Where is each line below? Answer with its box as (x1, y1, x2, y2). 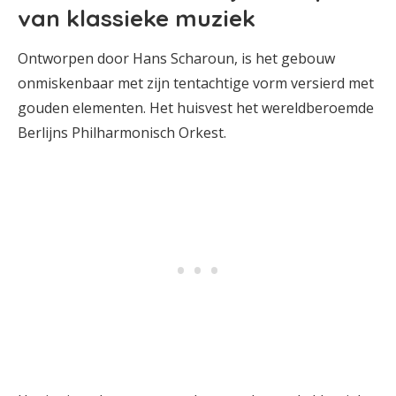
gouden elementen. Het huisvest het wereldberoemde (18, 98, 374, 118)
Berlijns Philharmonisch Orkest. (18, 123, 226, 142)
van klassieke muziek (18, 4, 255, 33)
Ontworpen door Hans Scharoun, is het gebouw (18, 49, 335, 68)
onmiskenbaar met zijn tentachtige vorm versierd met (18, 73, 374, 93)
